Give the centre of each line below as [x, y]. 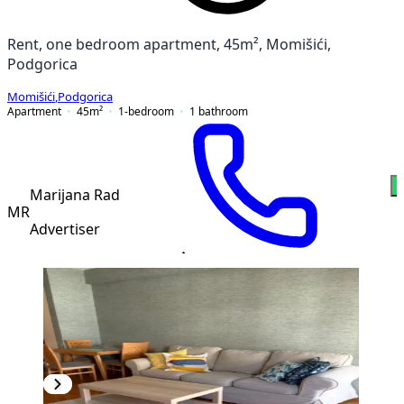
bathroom [223, 111]
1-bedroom [146, 111]
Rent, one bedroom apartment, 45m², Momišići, [169, 44]
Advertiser [65, 229]
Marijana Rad [75, 194]
